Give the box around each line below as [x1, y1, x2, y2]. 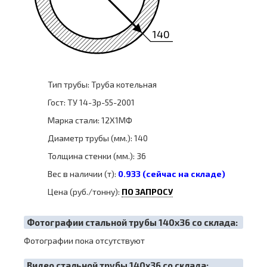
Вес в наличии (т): [48, 169, 118, 179]
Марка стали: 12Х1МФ [48, 115, 132, 125]
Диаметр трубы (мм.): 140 [48, 133, 148, 143]
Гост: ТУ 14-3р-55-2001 [48, 97, 135, 107]
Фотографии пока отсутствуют [24, 235, 145, 246]
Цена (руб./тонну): [48, 187, 122, 197]
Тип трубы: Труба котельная [48, 79, 157, 89]
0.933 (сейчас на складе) [118, 169, 225, 179]
